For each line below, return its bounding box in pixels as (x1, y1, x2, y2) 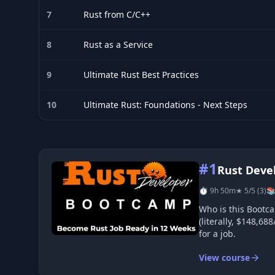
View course (199, 252, 250, 263)
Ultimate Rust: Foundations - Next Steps (83, 99, 247, 110)
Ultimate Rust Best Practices (83, 69, 199, 80)
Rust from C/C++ (83, 9, 150, 20)
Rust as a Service (83, 39, 153, 50)
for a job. (199, 228, 236, 239)
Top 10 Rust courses (39, 149, 132, 163)
